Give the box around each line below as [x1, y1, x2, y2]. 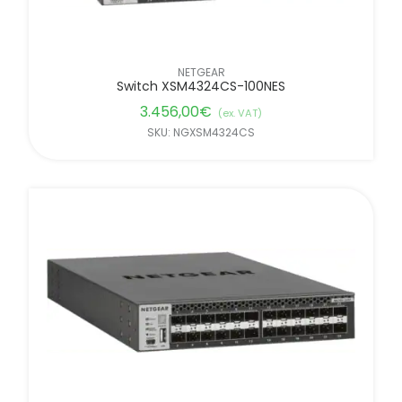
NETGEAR [177, 64, 225, 80]
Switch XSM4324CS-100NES [117, 76, 285, 95]
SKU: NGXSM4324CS [147, 124, 255, 140]
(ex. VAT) [218, 105, 262, 120]
